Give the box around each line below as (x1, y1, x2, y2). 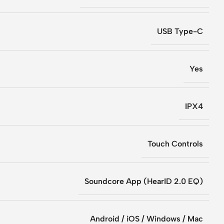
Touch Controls (147, 138, 203, 148)
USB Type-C (157, 26, 203, 36)
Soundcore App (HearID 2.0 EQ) (84, 176, 203, 186)
